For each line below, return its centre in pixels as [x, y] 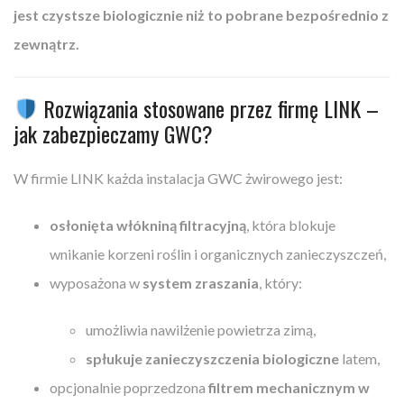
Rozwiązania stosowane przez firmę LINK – [209, 108]
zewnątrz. [46, 43]
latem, [359, 358]
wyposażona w [96, 282]
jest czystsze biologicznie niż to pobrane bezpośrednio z [201, 14]
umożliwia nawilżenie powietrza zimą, [201, 329]
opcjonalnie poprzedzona [129, 387]
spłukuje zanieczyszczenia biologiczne [212, 358]
